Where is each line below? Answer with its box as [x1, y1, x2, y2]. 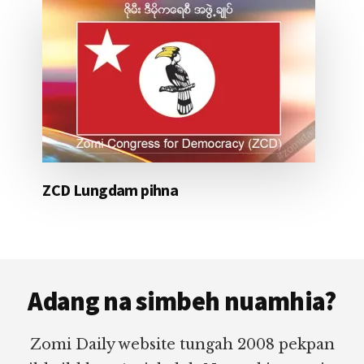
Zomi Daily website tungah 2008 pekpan [29, 335, 335, 353]
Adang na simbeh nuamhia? [28, 284, 336, 318]
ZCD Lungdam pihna [42, 180, 179, 201]
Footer [17, 255, 91, 288]
